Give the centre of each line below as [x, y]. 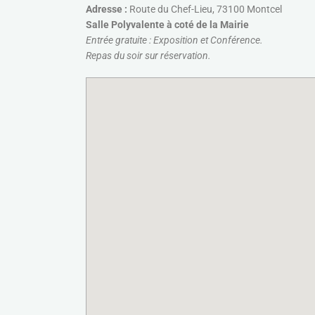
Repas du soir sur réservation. [148, 56]
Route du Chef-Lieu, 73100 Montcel [206, 9]
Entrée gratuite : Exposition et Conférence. [174, 40]
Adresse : [108, 9]
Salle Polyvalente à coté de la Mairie [167, 25]
